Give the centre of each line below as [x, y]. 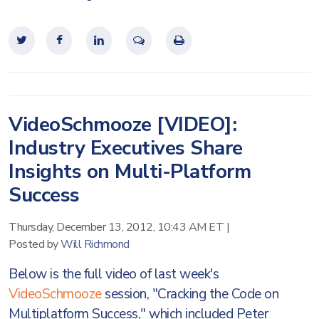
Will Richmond [95, 244]
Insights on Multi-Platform [130, 172]
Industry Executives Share [126, 148]
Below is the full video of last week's [114, 274]
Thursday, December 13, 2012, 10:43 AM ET [116, 227]
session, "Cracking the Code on [190, 294]
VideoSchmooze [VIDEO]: [122, 125]
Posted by [35, 244]
